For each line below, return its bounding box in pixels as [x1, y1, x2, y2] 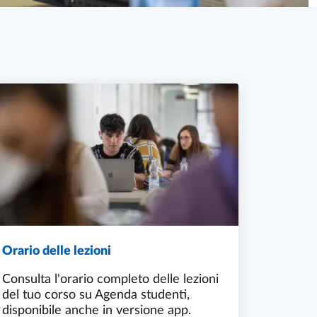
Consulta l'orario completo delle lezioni [2, 273, 219, 287]
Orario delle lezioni [2, 245, 111, 258]
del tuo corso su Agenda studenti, [2, 289, 190, 302]
